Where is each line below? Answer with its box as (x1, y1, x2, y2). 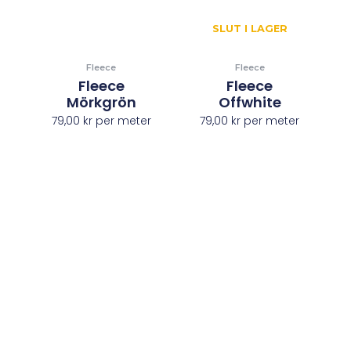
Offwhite (218, 92, 281, 112)
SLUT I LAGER (212, 23, 288, 35)
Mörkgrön (66, 92, 136, 112)
